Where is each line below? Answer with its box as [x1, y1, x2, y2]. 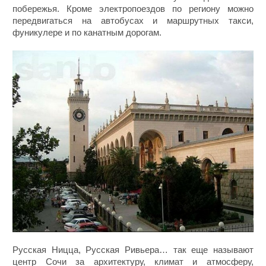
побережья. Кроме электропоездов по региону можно [12, 4, 254, 14]
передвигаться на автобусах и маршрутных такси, [12, 15, 254, 26]
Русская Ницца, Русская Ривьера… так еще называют [12, 244, 254, 255]
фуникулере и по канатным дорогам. [12, 27, 162, 38]
